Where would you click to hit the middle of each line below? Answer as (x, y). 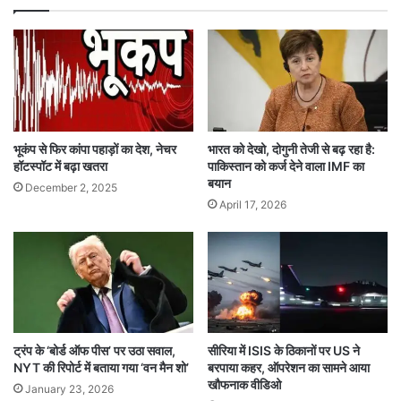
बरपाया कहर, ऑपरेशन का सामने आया (289, 368)
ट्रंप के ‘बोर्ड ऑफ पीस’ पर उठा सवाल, (94, 351)
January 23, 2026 (69, 389)
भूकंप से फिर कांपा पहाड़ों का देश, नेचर (95, 149)
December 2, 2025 (71, 187)
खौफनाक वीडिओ (244, 385)
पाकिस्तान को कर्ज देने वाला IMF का (286, 166)
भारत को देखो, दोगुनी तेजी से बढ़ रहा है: (291, 149)
